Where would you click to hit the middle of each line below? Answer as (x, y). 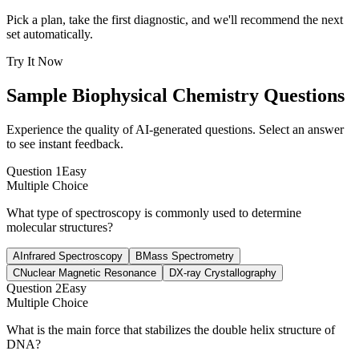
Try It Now (35, 62)
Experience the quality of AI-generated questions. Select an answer (175, 129)
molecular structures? (60, 227)
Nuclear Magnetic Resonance (88, 272)
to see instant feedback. (65, 143)
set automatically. (50, 34)
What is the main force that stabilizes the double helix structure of (171, 329)
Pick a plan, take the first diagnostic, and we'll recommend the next (175, 20)
